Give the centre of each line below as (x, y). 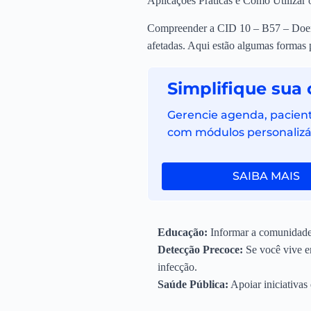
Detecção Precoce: (200, 250)
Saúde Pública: (193, 285)
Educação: (183, 233)
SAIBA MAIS (266, 176)
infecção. (177, 267)
